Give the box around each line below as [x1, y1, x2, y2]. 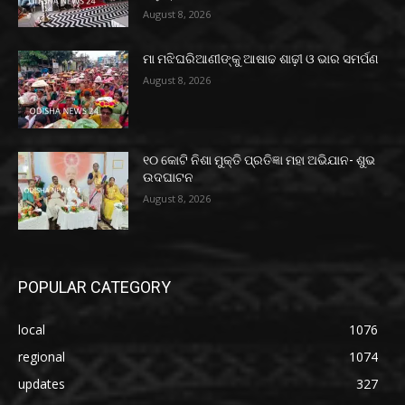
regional [18, 347, 65, 365]
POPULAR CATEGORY [18, 277, 171, 297]
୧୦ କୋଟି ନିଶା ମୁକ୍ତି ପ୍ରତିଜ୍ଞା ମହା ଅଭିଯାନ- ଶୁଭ [143, 153, 376, 168]
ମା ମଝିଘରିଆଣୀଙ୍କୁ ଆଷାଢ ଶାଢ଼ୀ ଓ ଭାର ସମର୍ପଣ [143, 52, 380, 67]
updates [18, 374, 65, 392]
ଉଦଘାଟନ [143, 170, 194, 185]
